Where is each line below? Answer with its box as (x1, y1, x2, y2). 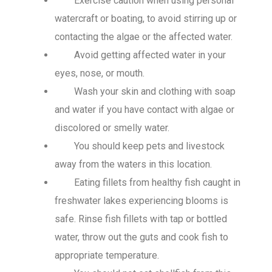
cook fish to (178, 231, 228, 243)
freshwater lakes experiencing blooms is (55, 195, 228, 207)
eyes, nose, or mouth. (55, 67, 144, 80)
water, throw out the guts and (55, 231, 178, 243)
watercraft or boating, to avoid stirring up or (55, 13, 237, 25)
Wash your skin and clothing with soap (74, 86, 236, 98)
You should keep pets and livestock (74, 140, 225, 152)
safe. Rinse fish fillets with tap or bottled (55, 213, 227, 225)
